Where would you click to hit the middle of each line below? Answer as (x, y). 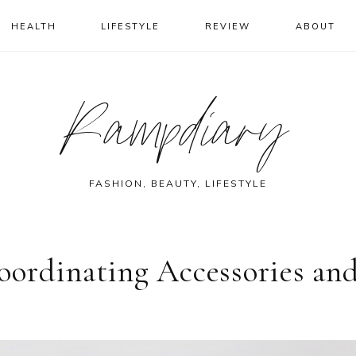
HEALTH (33, 26)
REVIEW (228, 26)
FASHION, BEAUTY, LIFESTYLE (178, 183)
